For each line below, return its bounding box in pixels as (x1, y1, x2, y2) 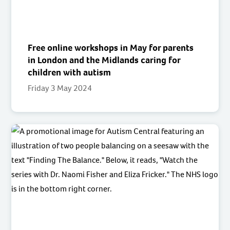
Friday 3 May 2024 (28, 82, 92, 93)
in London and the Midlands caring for (28, 53, 181, 66)
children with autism (28, 66, 111, 79)
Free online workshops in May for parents (28, 41, 194, 54)
